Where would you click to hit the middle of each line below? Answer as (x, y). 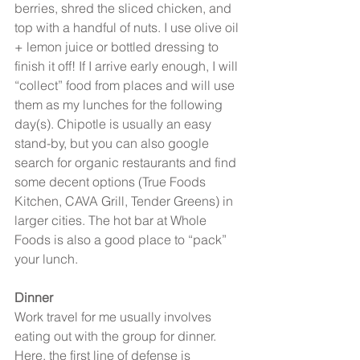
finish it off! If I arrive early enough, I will (128, 65)
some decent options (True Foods (112, 181)
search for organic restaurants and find (127, 162)
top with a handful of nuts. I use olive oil (128, 27)
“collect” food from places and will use (126, 85)
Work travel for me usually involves (115, 316)
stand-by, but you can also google (113, 143)
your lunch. (46, 258)
